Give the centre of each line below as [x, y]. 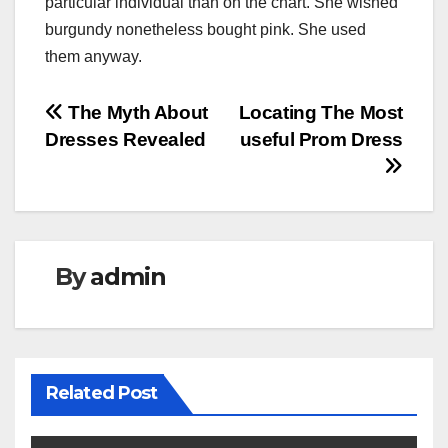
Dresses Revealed [125, 140]
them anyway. [93, 57]
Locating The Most [320, 113]
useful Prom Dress [321, 140]
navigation [125, 161]
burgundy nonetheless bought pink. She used [205, 30]
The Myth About [135, 113]
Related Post [102, 393]
